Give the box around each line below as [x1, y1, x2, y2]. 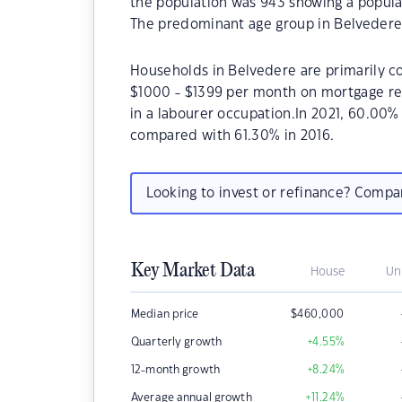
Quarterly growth [131, 336, 223, 347]
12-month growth [131, 364, 220, 375]
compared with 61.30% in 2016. [130, 129, 335, 143]
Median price [131, 309, 199, 319]
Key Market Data [131, 260, 255, 282]
